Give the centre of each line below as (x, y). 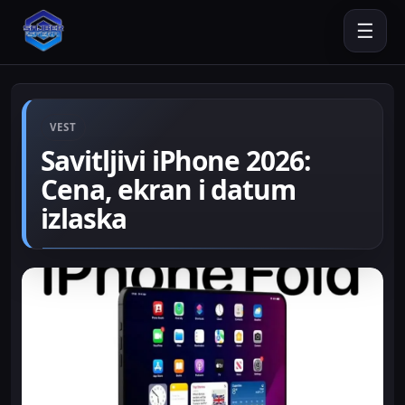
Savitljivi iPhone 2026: (176, 160)
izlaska (84, 218)
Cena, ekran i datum (169, 189)
